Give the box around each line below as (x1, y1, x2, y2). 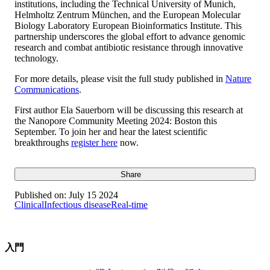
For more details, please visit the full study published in (14, 73, 225, 84)
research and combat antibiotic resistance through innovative (14, 42, 243, 52)
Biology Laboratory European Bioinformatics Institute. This (14, 20, 242, 31)
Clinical (14, 199, 44, 210)
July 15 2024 (66, 190, 118, 201)
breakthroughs (14, 137, 71, 148)
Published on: (14, 190, 66, 201)
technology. (14, 52, 58, 63)
